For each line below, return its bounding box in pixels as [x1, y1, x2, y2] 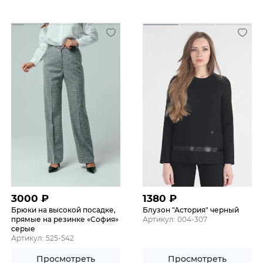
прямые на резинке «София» [11, 215, 119, 224]
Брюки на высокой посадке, [11, 205, 116, 215]
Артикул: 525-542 [11, 234, 74, 243]
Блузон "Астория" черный [143, 205, 239, 215]
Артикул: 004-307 [143, 215, 207, 224]
